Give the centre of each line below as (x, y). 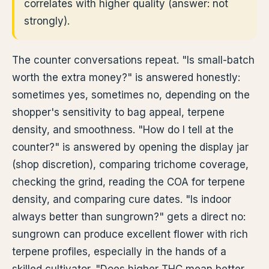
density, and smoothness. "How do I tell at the (123, 130)
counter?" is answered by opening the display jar (130, 147)
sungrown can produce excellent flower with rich (130, 234)
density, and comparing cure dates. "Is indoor (122, 199)
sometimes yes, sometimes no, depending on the (131, 95)
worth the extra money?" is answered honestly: (126, 77)
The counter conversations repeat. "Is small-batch (133, 60)
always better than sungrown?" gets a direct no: (129, 217)
